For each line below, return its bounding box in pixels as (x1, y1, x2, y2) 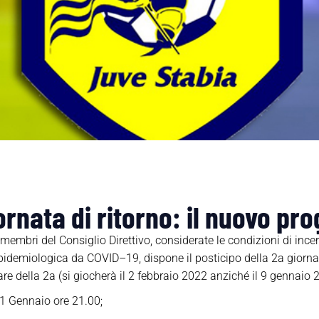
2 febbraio (127, 269, 179, 283)
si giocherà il (61, 269, 125, 283)
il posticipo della (186, 251, 268, 266)
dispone (143, 251, 184, 266)
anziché (209, 269, 249, 283)
